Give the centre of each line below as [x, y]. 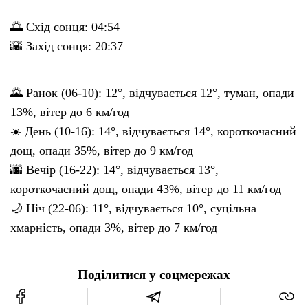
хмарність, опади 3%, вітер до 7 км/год [114, 227]
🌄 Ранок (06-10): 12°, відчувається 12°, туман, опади [152, 92]
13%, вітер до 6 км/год [70, 112]
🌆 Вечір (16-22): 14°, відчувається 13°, [114, 169]
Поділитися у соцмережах [154, 275]
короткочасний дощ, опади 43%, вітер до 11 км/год [146, 189]
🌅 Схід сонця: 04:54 [65, 26]
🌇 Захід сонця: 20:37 [67, 46]
